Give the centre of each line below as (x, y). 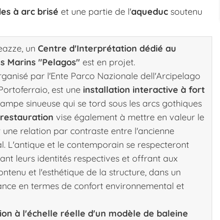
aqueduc (150, 11)
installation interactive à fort (144, 89)
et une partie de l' (95, 11)
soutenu (185, 11)
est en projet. (108, 62)
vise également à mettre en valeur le (129, 117)
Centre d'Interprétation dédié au (107, 48)
